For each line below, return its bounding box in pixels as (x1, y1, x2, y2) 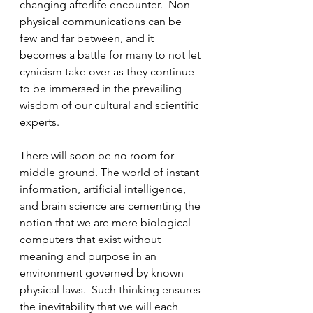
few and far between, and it (20, 31, 156, 45)
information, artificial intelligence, (20, 182, 189, 196)
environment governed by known (20, 266, 187, 279)
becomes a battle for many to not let (20, 48, 203, 61)
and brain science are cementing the (20, 199, 203, 212)
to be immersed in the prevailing (20, 82, 184, 95)
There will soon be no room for (20, 149, 177, 162)
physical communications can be (20, 15, 184, 28)
